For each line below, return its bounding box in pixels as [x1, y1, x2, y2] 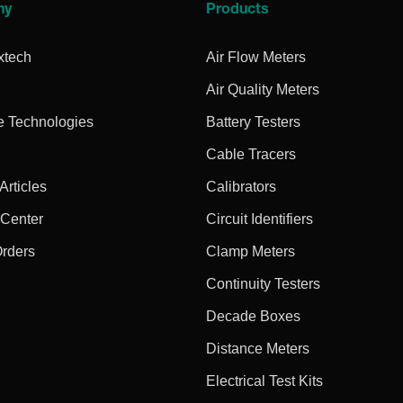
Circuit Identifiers [206, 210, 314, 227]
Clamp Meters [206, 243, 296, 259]
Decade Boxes [206, 308, 301, 324]
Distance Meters [206, 340, 310, 356]
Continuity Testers [206, 275, 321, 291]
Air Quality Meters [206, 81, 320, 97]
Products [206, 3, 270, 18]
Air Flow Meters [206, 49, 307, 65]
